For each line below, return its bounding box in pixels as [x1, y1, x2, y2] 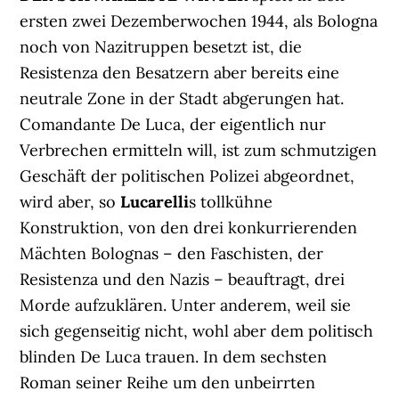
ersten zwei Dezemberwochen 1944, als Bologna [20, 11, 379, 32]
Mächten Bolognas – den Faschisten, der [20, 243, 324, 265]
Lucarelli [120, 191, 190, 213]
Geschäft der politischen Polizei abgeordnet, [20, 166, 355, 187]
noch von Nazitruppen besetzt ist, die [20, 37, 303, 58]
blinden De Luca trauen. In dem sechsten [20, 346, 328, 368]
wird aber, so [20, 191, 121, 213]
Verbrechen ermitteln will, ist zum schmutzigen [20, 140, 378, 161]
